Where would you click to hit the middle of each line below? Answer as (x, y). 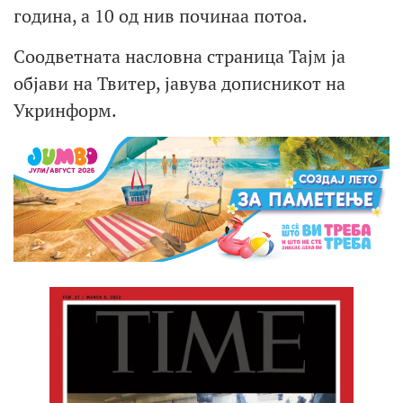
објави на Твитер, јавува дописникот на (179, 83)
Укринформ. (65, 110)
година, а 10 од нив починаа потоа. (161, 16)
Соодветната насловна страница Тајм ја (179, 56)
